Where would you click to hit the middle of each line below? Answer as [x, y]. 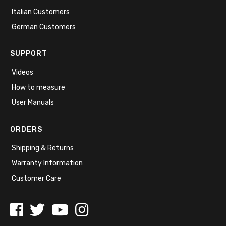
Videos [22, 72]
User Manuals [33, 102]
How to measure [38, 87]
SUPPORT [29, 53]
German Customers [44, 27]
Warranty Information [47, 163]
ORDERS [26, 129]
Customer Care [36, 178]
